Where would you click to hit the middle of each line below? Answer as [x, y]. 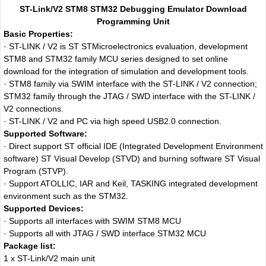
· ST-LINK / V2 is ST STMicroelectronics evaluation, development [125, 46]
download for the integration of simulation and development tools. [126, 71]
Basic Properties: [38, 34]
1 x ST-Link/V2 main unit [49, 258]
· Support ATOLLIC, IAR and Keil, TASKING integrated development [130, 183]
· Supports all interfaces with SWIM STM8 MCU [92, 221]
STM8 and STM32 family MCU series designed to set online [115, 58]
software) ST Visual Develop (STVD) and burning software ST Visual [132, 158]
